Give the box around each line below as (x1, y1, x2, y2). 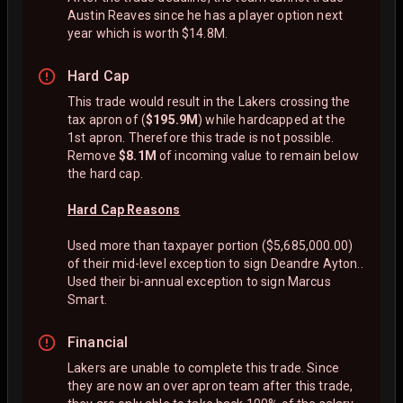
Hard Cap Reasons (67, 201, 181, 217)
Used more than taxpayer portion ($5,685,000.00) (67, 237, 354, 253)
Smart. (67, 291, 107, 307)
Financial (67, 333, 129, 351)
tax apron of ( (67, 112, 147, 127)
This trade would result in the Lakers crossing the (67, 94, 351, 109)
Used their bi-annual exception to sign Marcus (67, 273, 331, 289)
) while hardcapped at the (198, 112, 345, 127)
